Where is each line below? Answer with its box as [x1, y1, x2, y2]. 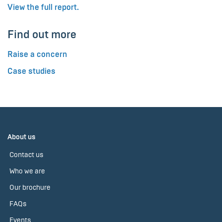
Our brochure [9, 183, 51, 192]
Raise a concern [7, 49, 67, 59]
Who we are [9, 167, 45, 175]
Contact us [9, 151, 44, 159]
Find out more [7, 27, 76, 41]
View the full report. [7, 2, 79, 12]
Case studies [7, 66, 55, 76]
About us [7, 133, 36, 141]
